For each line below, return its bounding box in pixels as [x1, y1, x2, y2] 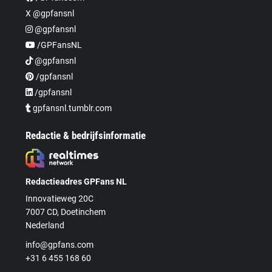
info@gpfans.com [25, 239, 94, 250]
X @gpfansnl [25, 8, 75, 18]
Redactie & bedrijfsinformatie [25, 129, 146, 141]
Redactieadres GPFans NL [25, 176, 127, 186]
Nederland [25, 220, 65, 230]
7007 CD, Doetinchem [25, 206, 106, 217]
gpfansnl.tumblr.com [31, 103, 112, 113]
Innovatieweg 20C [25, 193, 94, 203]
